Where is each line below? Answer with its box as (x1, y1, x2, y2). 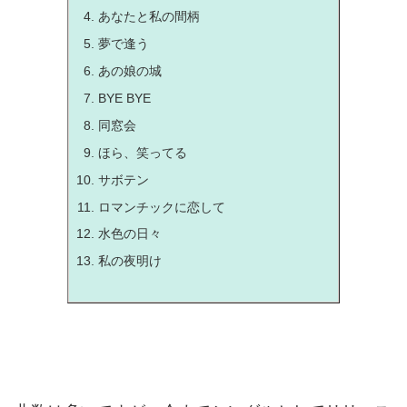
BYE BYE (97, 91, 151, 106)
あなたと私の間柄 (97, 9, 200, 25)
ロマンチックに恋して (97, 199, 225, 214)
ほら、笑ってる (97, 144, 187, 160)
